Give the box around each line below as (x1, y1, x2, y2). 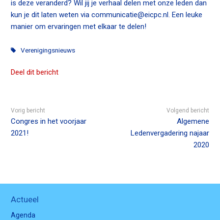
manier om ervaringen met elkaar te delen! (11, 22, 147, 31)
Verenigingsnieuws (21, 46, 76, 54)
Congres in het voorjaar (11, 116, 87, 126)
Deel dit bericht (11, 67, 59, 77)
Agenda (11, 211, 36, 219)
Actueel (11, 194, 39, 205)
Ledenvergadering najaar (130, 128, 209, 137)
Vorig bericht (11, 107, 46, 114)
